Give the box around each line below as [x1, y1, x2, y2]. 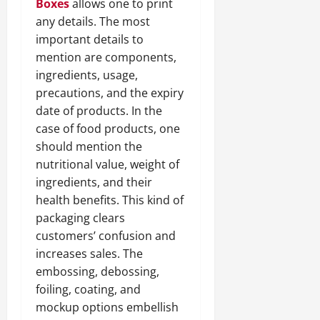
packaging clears [36, 209, 125, 226]
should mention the [36, 138, 142, 154]
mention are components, [36, 49, 176, 65]
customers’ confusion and [36, 227, 176, 244]
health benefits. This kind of [36, 191, 184, 208]
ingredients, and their [36, 174, 152, 190]
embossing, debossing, [36, 263, 159, 279]
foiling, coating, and [36, 281, 141, 297]
